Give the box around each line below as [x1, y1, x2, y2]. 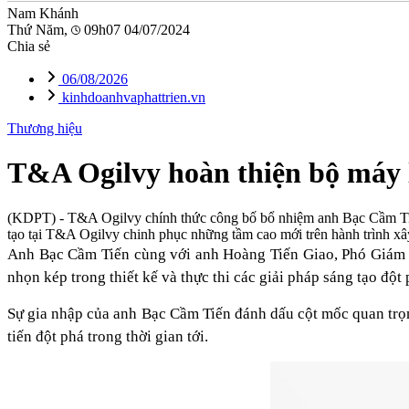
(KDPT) [7, 209, 56, 225]
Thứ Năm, [7, 22, 71, 37]
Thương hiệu [7, 121, 82, 136]
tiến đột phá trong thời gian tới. [7, 327, 208, 345]
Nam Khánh [7, 5, 79, 21]
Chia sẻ [7, 38, 50, 54]
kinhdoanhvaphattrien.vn [58, 89, 205, 105]
